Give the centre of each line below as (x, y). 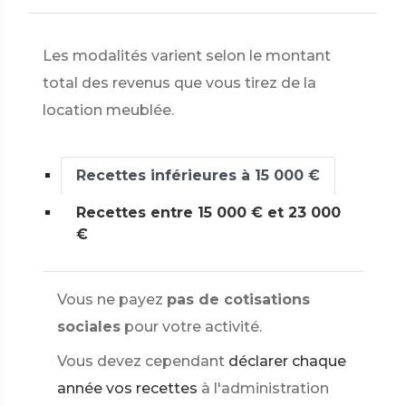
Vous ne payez (110, 300)
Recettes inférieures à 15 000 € (198, 175)
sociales (89, 327)
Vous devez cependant (141, 361)
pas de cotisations (238, 300)
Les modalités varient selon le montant (187, 56)
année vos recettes (127, 388)
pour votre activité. (193, 327)
